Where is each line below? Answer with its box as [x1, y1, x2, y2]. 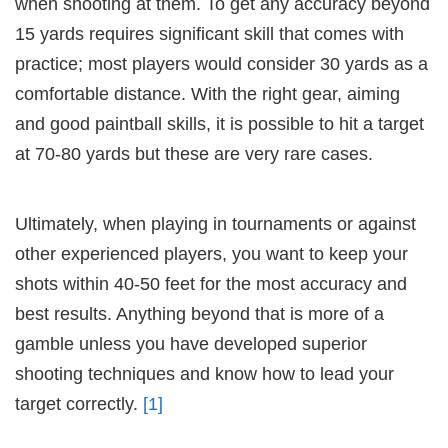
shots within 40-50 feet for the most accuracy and [15, 273, 407, 294]
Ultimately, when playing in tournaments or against [15, 213, 416, 234]
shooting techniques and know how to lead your [15, 363, 394, 384]
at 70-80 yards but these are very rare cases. [15, 143, 373, 164]
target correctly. [15, 393, 143, 414]
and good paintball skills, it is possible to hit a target [15, 113, 424, 134]
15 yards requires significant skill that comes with [15, 23, 404, 44]
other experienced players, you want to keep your [15, 243, 408, 264]
